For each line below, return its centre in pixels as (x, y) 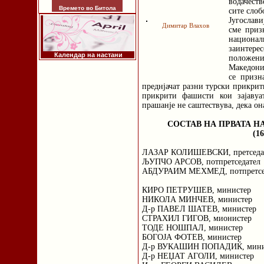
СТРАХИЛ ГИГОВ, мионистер (197, 218)
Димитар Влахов (185, 25)
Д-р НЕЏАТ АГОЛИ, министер (198, 256)
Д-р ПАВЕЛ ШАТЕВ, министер (199, 209)
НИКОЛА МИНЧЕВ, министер (197, 199)
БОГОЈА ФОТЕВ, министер (192, 237)
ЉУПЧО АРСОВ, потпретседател (201, 162)
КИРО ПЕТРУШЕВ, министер (197, 190)
